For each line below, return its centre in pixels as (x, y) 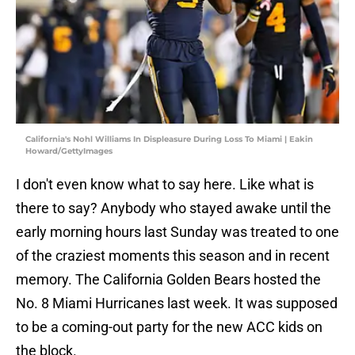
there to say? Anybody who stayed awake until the (174, 208)
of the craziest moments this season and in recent (173, 256)
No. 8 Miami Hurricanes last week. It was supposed (177, 303)
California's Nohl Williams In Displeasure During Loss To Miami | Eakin (169, 139)
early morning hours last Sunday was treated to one (177, 232)
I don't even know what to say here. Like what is (165, 185)
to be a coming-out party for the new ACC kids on (169, 327)
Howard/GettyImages (69, 151)
